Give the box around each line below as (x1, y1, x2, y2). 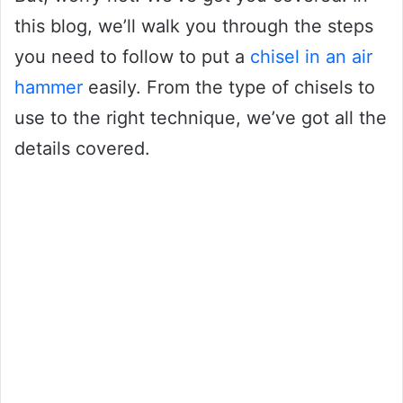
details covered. (14, 137, 150, 159)
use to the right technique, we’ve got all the (14, 106, 387, 129)
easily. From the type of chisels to (83, 76, 375, 98)
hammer (14, 76, 83, 98)
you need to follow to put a (14, 45, 250, 67)
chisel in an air (250, 45, 372, 67)
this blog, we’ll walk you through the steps (14, 14, 373, 37)
